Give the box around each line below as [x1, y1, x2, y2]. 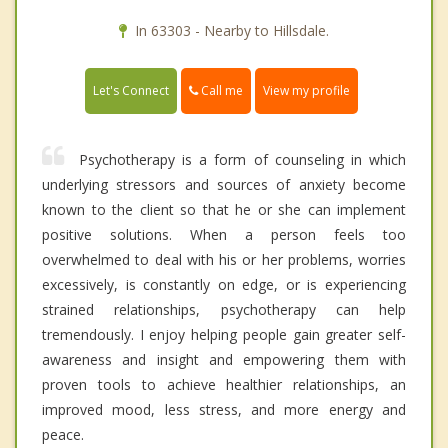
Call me [198, 81, 243, 99]
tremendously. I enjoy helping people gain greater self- [42, 325, 406, 345]
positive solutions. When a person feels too [42, 225, 406, 245]
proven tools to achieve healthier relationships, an [42, 375, 406, 395]
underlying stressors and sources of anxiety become [42, 175, 406, 195]
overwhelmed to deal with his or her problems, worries [42, 250, 406, 270]
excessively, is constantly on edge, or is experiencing [42, 275, 406, 295]
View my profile [263, 82, 350, 100]
